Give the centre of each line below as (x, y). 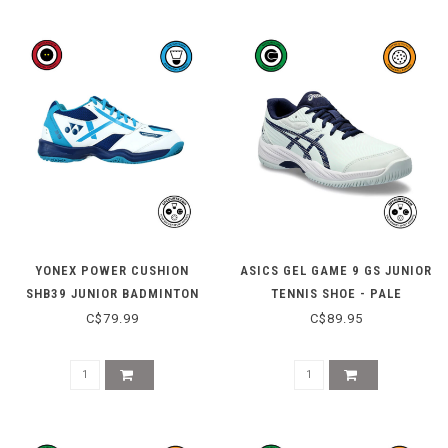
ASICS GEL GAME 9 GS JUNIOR (336, 270)
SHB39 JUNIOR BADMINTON (112, 293)
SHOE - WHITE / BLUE (112, 316)
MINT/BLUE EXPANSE (336, 316)
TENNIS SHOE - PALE (336, 293)
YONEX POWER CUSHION (112, 270)
